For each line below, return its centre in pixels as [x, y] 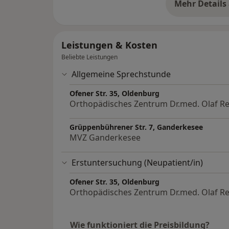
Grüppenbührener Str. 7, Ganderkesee [136, 127]
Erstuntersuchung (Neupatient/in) [137, 163]
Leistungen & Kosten [109, 45]
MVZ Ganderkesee [105, 138]
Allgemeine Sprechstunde [121, 74]
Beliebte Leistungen [89, 57]
